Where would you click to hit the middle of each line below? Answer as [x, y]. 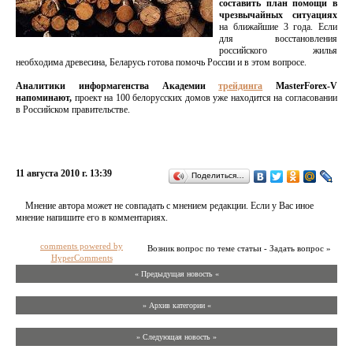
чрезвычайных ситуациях [278, 15]
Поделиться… [218, 175]
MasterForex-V [300, 86]
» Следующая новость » [176, 337]
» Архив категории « [176, 305]
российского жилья [278, 50]
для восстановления [278, 39]
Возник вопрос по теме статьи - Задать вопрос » [239, 248]
